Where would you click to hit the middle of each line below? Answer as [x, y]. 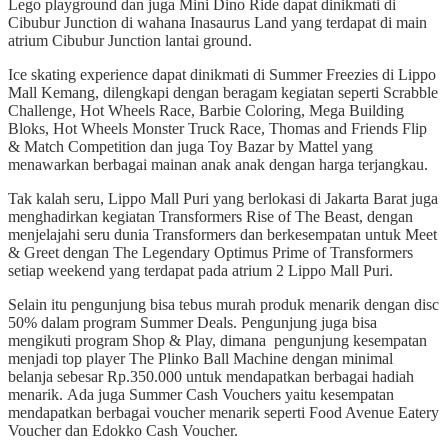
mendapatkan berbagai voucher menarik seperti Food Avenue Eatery [223, 412]
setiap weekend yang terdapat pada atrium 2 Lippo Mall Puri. [200, 270]
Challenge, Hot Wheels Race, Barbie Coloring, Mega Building [206, 110]
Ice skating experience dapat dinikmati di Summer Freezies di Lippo [222, 74]
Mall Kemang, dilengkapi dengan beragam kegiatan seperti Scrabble [223, 92]
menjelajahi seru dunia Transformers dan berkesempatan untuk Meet [222, 234]
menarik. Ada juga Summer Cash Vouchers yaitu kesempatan [201, 394]
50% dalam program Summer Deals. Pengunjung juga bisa [192, 322]
